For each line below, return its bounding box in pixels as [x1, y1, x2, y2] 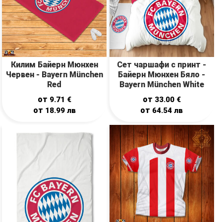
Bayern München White [119, 80, 204, 90]
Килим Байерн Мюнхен [10, 60, 98, 70]
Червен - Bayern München [5, 70, 103, 80]
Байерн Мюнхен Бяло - [118, 70, 206, 80]
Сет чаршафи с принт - [117, 60, 207, 70]
